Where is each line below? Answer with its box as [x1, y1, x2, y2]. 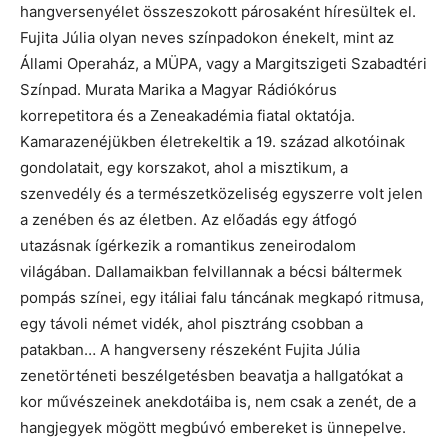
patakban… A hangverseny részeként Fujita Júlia [20, 340, 360, 360]
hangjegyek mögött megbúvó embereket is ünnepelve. [20, 418, 406, 438]
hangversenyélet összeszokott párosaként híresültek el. [20, 2, 416, 22]
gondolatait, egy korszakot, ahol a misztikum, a [20, 158, 348, 178]
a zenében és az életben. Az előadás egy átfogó [20, 210, 357, 230]
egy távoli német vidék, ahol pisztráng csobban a [20, 314, 363, 334]
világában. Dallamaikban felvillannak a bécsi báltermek [20, 262, 402, 282]
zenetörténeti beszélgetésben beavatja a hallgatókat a [20, 366, 403, 386]
